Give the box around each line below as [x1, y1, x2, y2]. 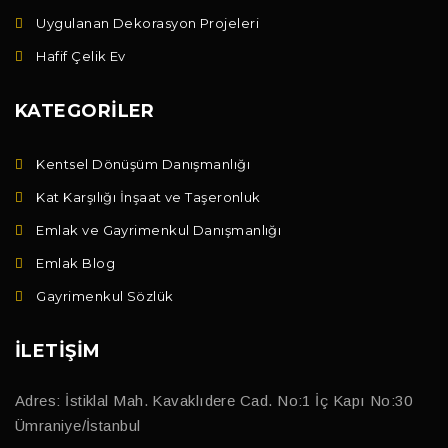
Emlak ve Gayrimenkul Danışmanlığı [36, 221, 282, 238]
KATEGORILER [15, 99, 155, 122]
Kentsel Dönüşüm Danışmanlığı [36, 155, 251, 172]
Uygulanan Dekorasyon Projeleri [36, 14, 259, 31]
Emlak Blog [36, 254, 115, 271]
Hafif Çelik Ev [36, 47, 126, 64]
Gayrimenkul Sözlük [36, 287, 174, 304]
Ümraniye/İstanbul [15, 416, 141, 434]
